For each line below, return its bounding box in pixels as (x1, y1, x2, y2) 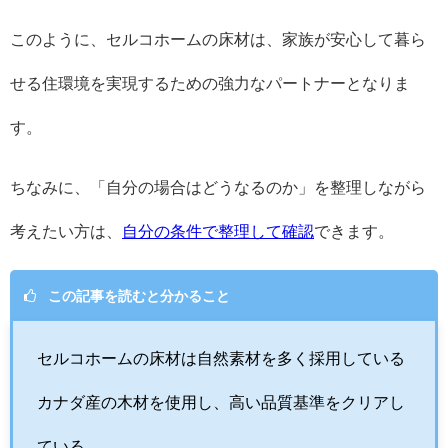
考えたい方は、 (10, 223, 122, 240)
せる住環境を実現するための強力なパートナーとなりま (10, 75, 410, 92)
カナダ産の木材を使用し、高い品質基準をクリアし (37, 393, 405, 410)
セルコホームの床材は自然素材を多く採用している (37, 349, 405, 366)
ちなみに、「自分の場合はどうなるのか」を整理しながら (10, 179, 426, 196)
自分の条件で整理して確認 (122, 223, 314, 240)
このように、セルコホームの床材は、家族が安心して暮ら (10, 31, 426, 48)
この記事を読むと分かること (47, 288, 230, 303)
